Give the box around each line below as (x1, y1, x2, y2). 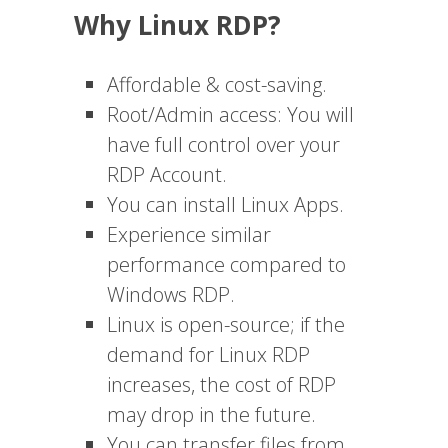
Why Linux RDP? (74, 6, 281, 43)
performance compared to (106, 250, 346, 278)
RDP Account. (106, 160, 227, 188)
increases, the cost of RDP (106, 370, 336, 398)
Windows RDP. (106, 280, 235, 308)
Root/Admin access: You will (106, 100, 354, 128)
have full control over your (106, 130, 340, 158)
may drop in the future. (106, 400, 316, 428)
